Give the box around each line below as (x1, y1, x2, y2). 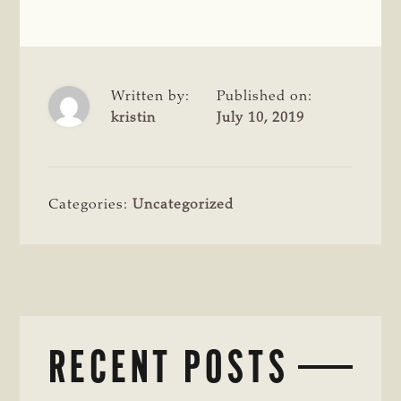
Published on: (217, 89, 313, 104)
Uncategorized (132, 197, 235, 212)
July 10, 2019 (217, 110, 305, 125)
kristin (111, 110, 157, 125)
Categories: (48, 197, 133, 212)
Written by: (111, 89, 191, 104)
